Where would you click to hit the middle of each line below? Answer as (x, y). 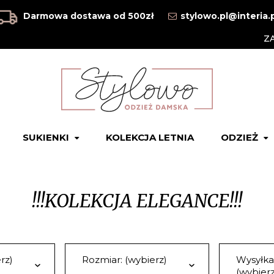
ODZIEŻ (239, 137)
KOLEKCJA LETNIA (150, 137)
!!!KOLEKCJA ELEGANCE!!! (137, 201)
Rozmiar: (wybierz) (124, 260)
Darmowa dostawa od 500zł (88, 16)
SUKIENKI (46, 137)
